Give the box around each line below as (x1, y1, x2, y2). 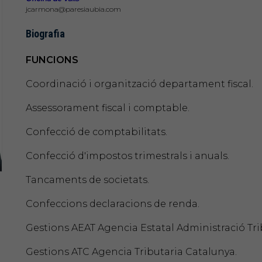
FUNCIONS (26, 54, 78, 65)
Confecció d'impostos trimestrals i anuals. (26, 150, 229, 161)
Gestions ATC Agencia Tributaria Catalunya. (26, 246, 237, 257)
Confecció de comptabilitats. (26, 126, 167, 137)
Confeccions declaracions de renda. (26, 198, 199, 209)
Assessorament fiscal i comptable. (26, 102, 189, 113)
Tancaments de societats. (26, 174, 149, 185)
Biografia (26, 27, 65, 40)
